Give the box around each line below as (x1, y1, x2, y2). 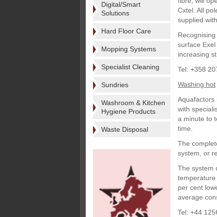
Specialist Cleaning (101, 63, 159, 71)
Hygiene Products (101, 108, 155, 115)
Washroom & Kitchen (101, 99, 165, 107)
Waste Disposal (101, 125, 148, 133)
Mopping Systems (101, 45, 156, 53)
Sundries (101, 81, 128, 89)
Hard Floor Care (101, 27, 151, 35)
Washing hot (178, 80, 216, 88)
